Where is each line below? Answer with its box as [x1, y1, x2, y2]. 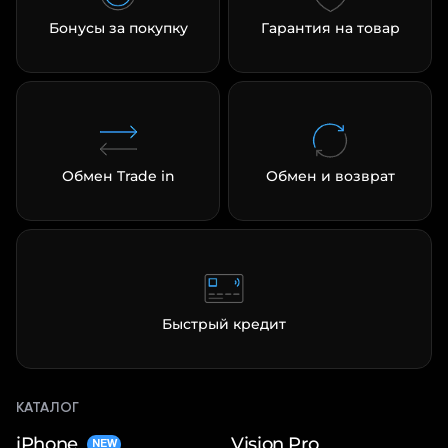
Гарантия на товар [260, 18, 400, 37]
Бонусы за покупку [48, 18, 188, 37]
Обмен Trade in [61, 166, 175, 185]
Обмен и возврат [265, 166, 395, 185]
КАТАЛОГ [16, 401, 79, 416]
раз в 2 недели [262, 142, 371, 164]
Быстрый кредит [162, 314, 286, 333]
